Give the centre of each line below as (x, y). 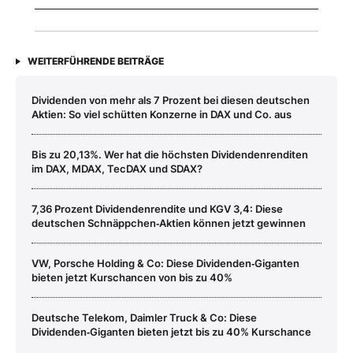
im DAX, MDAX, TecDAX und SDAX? (117, 169)
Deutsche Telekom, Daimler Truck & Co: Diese (144, 318)
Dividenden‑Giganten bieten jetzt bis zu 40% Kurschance (171, 332)
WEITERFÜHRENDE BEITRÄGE (96, 61)
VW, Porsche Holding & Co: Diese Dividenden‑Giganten (165, 264)
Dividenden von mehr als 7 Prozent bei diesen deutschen (171, 100)
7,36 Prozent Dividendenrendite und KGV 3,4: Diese (157, 209)
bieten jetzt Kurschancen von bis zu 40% (132, 278)
